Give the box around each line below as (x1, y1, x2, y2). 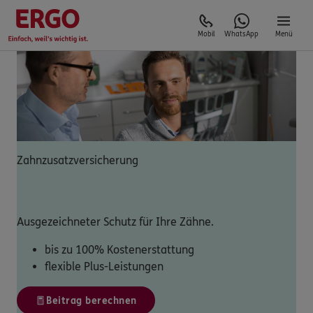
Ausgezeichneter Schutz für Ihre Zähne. (17, 214, 214, 228)
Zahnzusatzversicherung (17, 153, 138, 167)
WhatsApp (224, 30, 259, 38)
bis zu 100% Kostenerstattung (45, 242, 194, 256)
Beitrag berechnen (46, 294, 137, 307)
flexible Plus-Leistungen (45, 259, 163, 273)
